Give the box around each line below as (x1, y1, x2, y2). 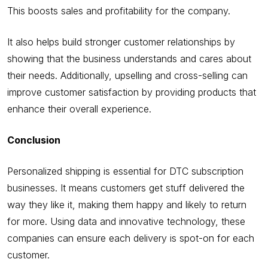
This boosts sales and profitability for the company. (7, 4, 230, 17)
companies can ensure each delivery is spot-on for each (7, 232, 254, 244)
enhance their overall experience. (7, 102, 151, 115)
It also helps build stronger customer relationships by (7, 35, 235, 48)
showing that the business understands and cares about (7, 52, 251, 65)
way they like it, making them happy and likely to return (7, 198, 246, 211)
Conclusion (7, 133, 60, 146)
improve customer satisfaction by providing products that (7, 86, 256, 98)
